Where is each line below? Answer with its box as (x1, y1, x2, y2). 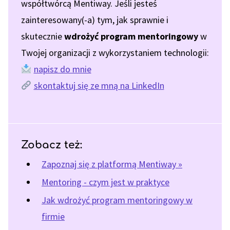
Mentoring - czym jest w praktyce (42, 176, 169, 188)
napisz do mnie (33, 63, 91, 75)
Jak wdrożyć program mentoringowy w (42, 194, 193, 206)
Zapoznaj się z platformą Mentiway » (42, 158, 182, 170)
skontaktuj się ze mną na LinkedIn (33, 80, 164, 91)
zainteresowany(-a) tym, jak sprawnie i (21, 14, 168, 26)
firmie (42, 210, 65, 222)
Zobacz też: (21, 139, 82, 151)
